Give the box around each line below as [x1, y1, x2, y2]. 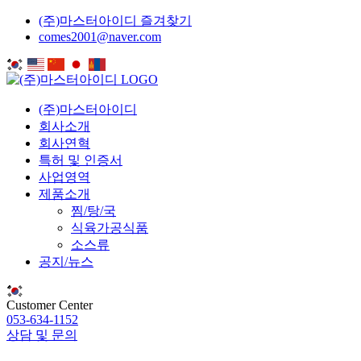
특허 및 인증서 [39, 153, 122, 167]
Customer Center [6, 298, 93, 312]
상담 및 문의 [6, 328, 77, 342]
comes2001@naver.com [39, 30, 161, 44]
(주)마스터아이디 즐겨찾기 [39, 14, 192, 27]
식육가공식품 [71, 221, 148, 234]
